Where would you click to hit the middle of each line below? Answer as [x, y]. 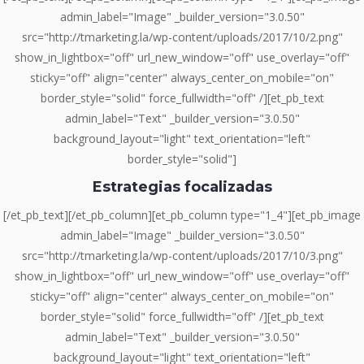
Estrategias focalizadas [182, 186]
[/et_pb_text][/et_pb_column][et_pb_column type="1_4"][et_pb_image [182, 215]
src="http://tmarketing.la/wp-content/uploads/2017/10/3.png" [182, 256]
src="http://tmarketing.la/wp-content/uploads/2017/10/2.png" [182, 37]
